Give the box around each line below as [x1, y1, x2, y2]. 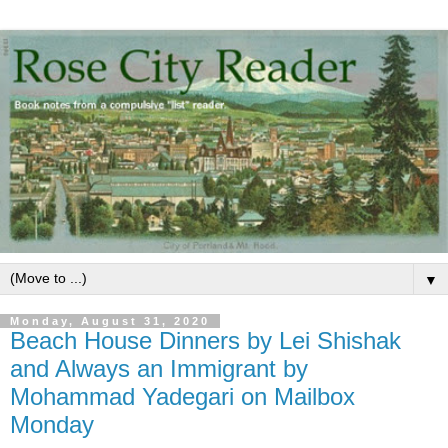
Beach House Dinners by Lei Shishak [10, 326, 401, 354]
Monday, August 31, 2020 [10, 314, 210, 327]
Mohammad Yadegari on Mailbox [10, 382, 355, 410]
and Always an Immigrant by [10, 354, 308, 382]
